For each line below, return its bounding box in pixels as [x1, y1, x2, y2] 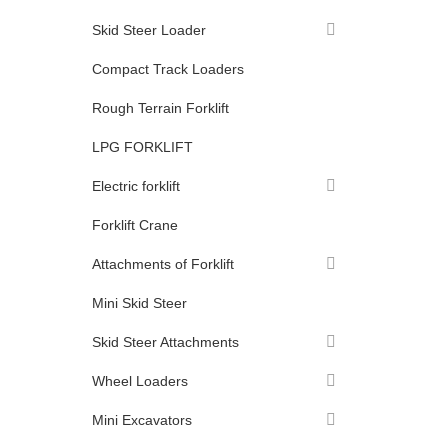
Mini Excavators [92, 412, 192, 428]
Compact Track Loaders [92, 61, 244, 77]
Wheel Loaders [92, 373, 188, 389]
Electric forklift [92, 178, 180, 194]
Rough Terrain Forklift [92, 100, 229, 116]
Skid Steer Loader [92, 22, 206, 38]
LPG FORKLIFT [92, 139, 193, 155]
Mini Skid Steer [92, 295, 187, 311]
